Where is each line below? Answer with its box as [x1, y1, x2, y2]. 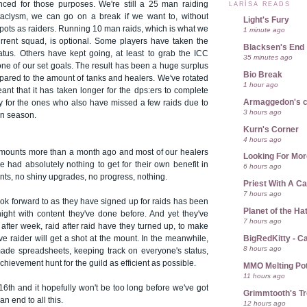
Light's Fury [243, 15, 289, 24]
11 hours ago [243, 271, 285, 280]
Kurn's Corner [243, 125, 299, 134]
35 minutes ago [243, 53, 293, 61]
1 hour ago [243, 80, 278, 88]
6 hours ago [243, 162, 282, 171]
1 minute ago [243, 25, 285, 34]
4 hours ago [243, 135, 282, 143]
